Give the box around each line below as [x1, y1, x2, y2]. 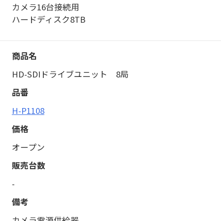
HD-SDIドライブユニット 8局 [11, 68, 129, 80]
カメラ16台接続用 [11, 1, 79, 13]
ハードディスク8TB [11, 13, 85, 26]
